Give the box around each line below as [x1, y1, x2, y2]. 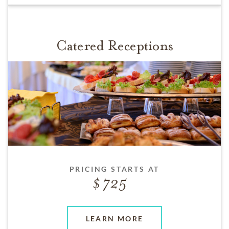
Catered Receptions [56, 37, 173, 55]
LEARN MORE [85, 214, 144, 223]
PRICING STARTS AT [69, 165, 160, 174]
